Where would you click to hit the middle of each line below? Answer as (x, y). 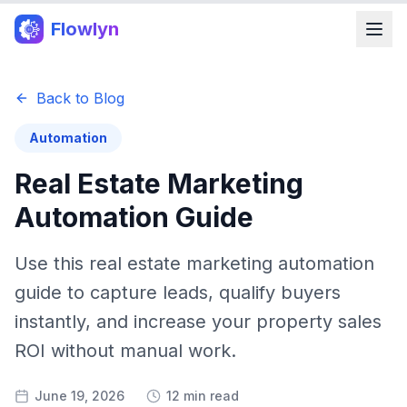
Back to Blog (80, 98)
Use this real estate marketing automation (194, 263)
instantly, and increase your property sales (198, 322)
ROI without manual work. (125, 351)
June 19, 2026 (79, 396)
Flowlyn (85, 29)
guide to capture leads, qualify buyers (178, 293)
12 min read (203, 396)
